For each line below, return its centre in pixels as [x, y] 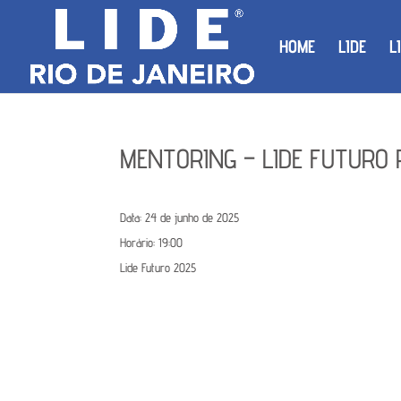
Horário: [140, 243]
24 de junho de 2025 [192, 218]
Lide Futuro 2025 [158, 268]
